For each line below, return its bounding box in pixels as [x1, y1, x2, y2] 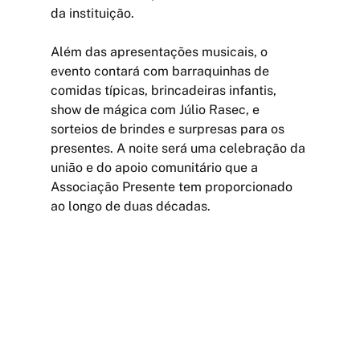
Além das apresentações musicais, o [50, 43, 271, 59]
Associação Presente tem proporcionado [50, 178, 296, 194]
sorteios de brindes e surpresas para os [50, 121, 288, 137]
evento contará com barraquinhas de [50, 63, 272, 79]
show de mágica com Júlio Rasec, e [50, 101, 263, 117]
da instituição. [50, 5, 134, 21]
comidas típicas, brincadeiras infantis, [50, 82, 280, 98]
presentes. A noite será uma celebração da [50, 140, 309, 156]
